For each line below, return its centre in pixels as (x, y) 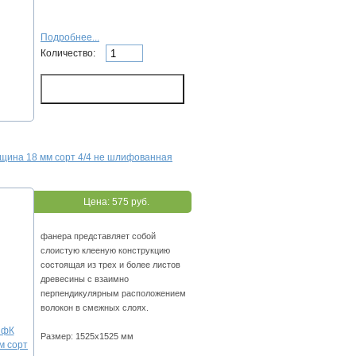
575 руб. (130, 202)
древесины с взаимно (85, 279)
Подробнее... (70, 38)
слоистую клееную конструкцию (105, 251)
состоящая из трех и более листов (110, 265)
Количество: (69, 53)
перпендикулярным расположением (113, 294)
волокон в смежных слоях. (95, 308)
